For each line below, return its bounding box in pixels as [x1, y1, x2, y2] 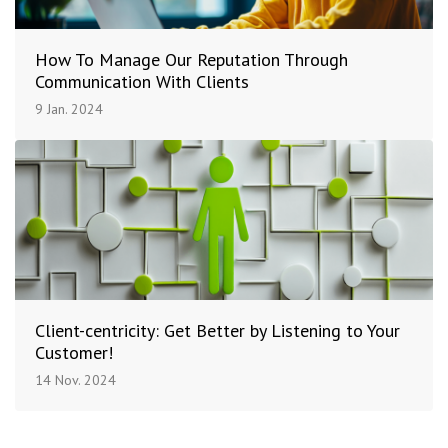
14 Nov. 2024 [35, 371, 116, 390]
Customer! [35, 341, 113, 365]
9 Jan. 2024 [35, 100, 103, 119]
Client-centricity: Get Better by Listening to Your [35, 319, 400, 343]
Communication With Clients [35, 70, 249, 94]
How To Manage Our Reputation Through [35, 48, 348, 72]
